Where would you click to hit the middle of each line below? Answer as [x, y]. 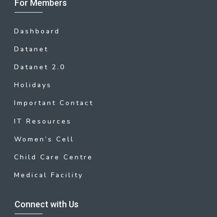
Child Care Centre [54, 157]
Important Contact [54, 103]
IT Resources [43, 121]
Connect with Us [46, 204]
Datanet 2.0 [40, 67]
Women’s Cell [44, 139]
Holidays [33, 85]
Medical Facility [49, 175]
